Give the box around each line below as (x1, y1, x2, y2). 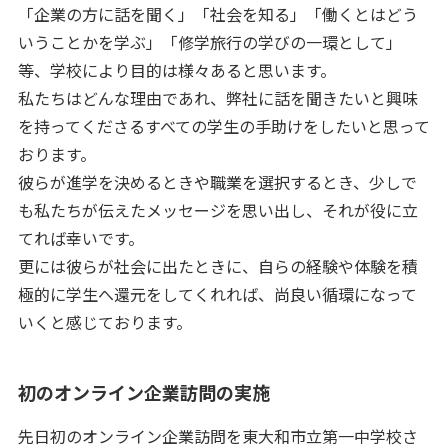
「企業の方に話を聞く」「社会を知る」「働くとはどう (17, 2, 418, 27)
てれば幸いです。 (17, 226, 144, 251)
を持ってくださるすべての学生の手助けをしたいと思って (17, 114, 430, 139)
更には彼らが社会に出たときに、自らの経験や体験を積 (17, 254, 418, 279)
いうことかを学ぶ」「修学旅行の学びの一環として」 (17, 30, 402, 55)
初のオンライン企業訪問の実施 (17, 379, 270, 406)
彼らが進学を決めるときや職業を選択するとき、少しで (17, 170, 417, 195)
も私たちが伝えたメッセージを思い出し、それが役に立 (17, 198, 418, 223)
